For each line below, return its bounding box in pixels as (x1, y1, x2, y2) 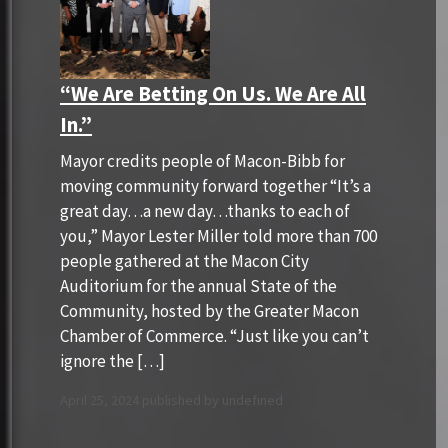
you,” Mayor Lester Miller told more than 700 (60, 224, 377, 247)
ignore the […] (60, 349, 165, 372)
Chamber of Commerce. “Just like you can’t (60, 324, 369, 347)
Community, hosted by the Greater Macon (60, 299, 359, 322)
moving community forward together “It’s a (60, 174, 371, 197)
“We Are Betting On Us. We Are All (60, 80, 366, 107)
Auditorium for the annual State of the (60, 274, 337, 297)
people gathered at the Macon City (60, 249, 309, 272)
